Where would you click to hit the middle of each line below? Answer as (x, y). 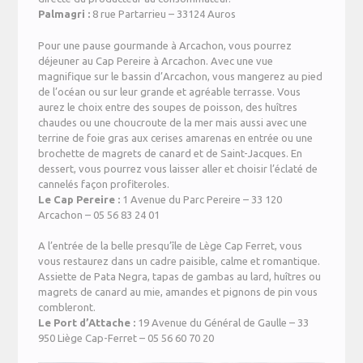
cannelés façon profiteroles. (104, 184)
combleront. (67, 307)
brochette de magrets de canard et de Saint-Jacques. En (171, 153)
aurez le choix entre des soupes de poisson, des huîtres (168, 107)
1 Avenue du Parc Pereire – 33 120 (201, 199)
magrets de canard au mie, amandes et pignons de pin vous (178, 292)
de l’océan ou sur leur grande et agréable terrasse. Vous (170, 91)
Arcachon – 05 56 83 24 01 (99, 214)
